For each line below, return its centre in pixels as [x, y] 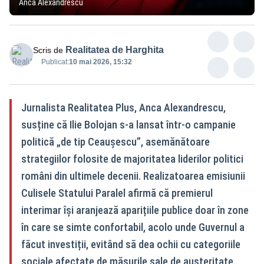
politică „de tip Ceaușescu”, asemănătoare [115, 141]
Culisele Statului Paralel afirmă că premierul [117, 193]
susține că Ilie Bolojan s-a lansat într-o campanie [128, 124]
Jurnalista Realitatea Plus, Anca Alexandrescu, [123, 107]
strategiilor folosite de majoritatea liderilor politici [132, 159]
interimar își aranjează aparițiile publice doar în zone [135, 210]
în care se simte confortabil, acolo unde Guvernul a [133, 227]
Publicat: [55, 62]
